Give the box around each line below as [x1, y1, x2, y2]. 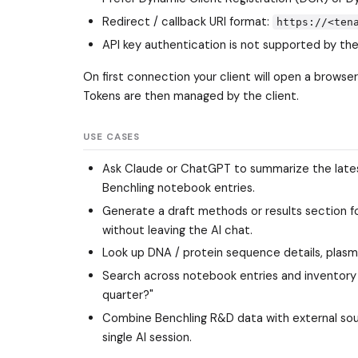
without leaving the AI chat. [102, 221, 253, 238]
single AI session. [102, 329, 192, 345]
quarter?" [102, 287, 153, 304]
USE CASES [83, 130, 141, 143]
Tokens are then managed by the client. [83, 87, 299, 104]
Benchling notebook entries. [102, 179, 255, 196]
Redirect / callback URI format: [102, 13, 272, 30]
